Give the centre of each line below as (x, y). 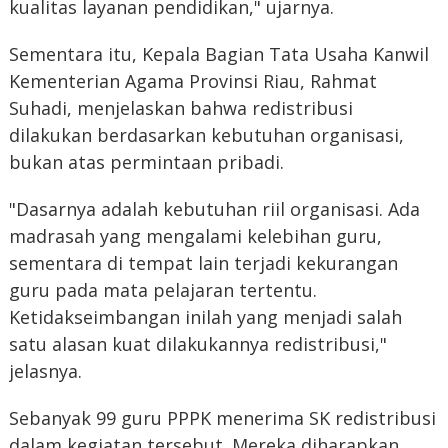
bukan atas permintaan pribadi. (146, 162)
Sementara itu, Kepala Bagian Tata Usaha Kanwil (218, 54)
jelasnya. (45, 371)
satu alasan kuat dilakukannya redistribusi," (197, 344)
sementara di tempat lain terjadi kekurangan (203, 263)
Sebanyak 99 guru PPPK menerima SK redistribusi (222, 418)
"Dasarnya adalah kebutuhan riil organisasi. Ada (214, 209)
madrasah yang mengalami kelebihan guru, (195, 236)
